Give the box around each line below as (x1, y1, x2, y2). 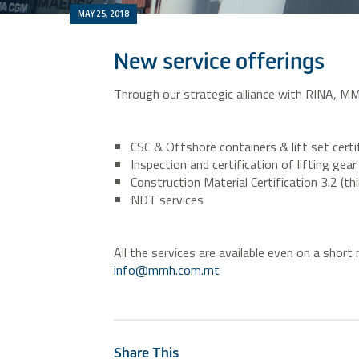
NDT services (131, 190, 204, 209)
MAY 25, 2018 (78, 7, 129, 20)
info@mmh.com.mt (114, 260, 220, 280)
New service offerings (114, 51, 325, 74)
